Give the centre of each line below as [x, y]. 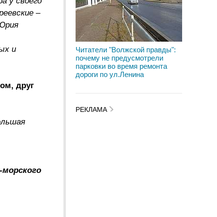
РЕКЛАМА [92, 110]
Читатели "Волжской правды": [126, 50]
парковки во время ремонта [121, 66]
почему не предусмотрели [119, 58]
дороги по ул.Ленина [110, 74]
